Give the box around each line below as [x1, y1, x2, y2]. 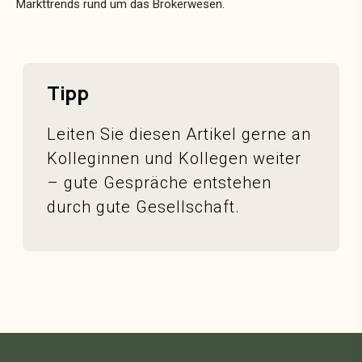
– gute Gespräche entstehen [47, 173, 272, 193]
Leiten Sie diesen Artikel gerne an [47, 124, 312, 145]
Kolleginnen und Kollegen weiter [47, 149, 302, 169]
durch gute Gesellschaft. [47, 197, 241, 217]
